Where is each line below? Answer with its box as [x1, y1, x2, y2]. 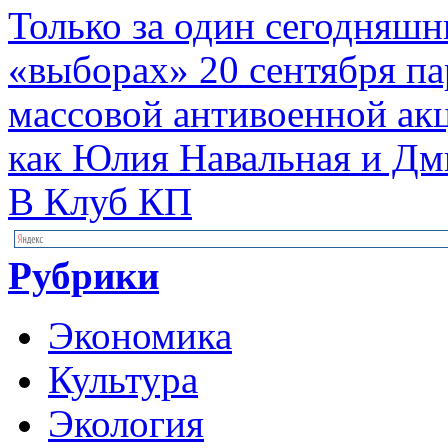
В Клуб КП [8, 181, 192, 223]
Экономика [48, 315, 232, 357]
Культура [48, 359, 198, 401]
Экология [48, 403, 204, 445]
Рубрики [8, 255, 159, 297]
